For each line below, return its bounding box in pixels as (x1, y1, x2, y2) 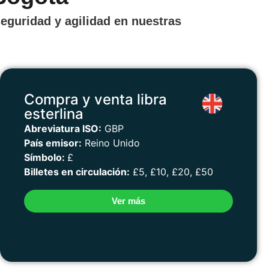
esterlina (24, 104, 83, 122)
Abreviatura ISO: (24, 122, 101, 134)
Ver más (112, 195, 145, 206)
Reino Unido (82, 136, 140, 149)
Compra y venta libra (24, 90, 167, 108)
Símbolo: (24, 151, 67, 163)
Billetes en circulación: (24, 165, 130, 178)
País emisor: (24, 136, 82, 149)
